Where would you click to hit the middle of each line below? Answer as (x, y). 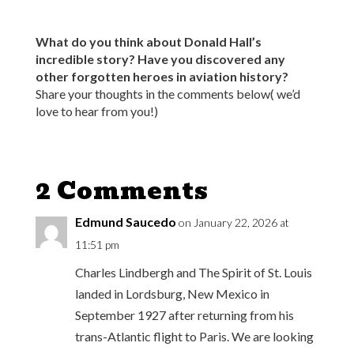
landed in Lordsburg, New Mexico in (172, 294)
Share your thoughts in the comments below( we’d (168, 94)
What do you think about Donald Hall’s (148, 42)
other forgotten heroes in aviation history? (162, 77)
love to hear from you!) (96, 111)
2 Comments (122, 191)
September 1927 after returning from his (184, 315)
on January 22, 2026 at (233, 223)
